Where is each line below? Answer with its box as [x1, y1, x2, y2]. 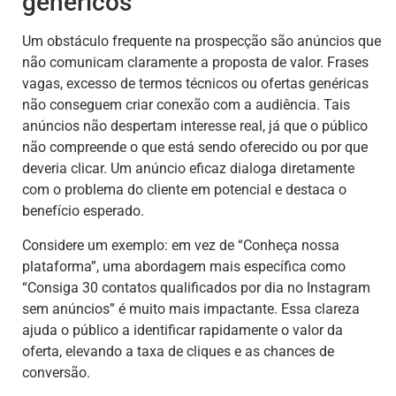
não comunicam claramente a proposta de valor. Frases [22, 54, 369, 72]
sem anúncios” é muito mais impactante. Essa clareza [22, 300, 360, 317]
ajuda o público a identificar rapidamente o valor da [22, 321, 343, 339]
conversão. [22, 363, 90, 381]
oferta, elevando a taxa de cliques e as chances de [22, 342, 334, 360]
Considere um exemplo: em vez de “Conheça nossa [22, 236, 339, 254]
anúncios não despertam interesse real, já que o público [22, 118, 368, 135]
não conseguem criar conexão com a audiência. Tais [22, 96, 350, 114]
